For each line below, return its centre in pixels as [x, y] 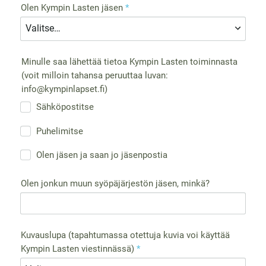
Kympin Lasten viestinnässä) [78, 249]
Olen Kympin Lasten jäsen [72, 7]
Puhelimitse [59, 131]
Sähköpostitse [65, 107]
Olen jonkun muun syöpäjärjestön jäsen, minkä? [115, 183]
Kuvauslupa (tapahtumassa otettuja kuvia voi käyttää [126, 235]
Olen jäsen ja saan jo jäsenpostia [102, 155]
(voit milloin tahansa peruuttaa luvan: [94, 75]
